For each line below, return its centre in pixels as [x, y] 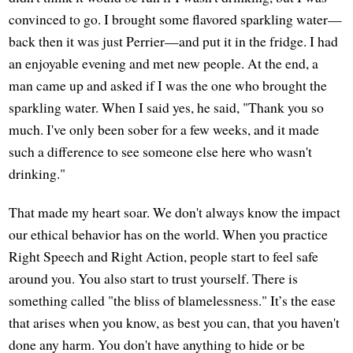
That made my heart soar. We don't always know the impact [175, 212]
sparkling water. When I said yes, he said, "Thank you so [167, 108]
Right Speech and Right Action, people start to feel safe [164, 256]
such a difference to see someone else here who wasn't [161, 152]
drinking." [37, 174]
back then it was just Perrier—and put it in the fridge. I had [174, 41]
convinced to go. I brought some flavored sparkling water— [176, 19]
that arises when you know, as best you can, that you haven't [175, 323]
